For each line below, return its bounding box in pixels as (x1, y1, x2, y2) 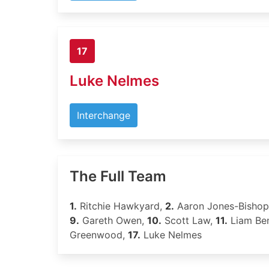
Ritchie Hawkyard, (77, 200, 165, 212)
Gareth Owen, (79, 214, 147, 226)
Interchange (77, 109, 130, 121)
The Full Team (70, 168, 166, 185)
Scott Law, (162, 214, 216, 226)
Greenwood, (70, 229, 128, 241)
